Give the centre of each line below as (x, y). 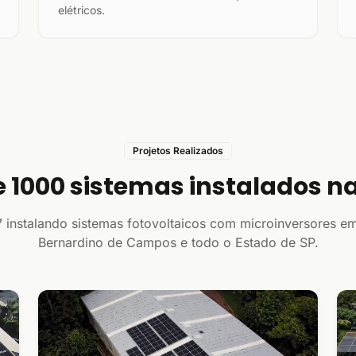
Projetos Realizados (178, 151)
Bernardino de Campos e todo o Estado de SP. (178, 242)
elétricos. (81, 10)
